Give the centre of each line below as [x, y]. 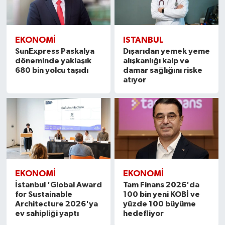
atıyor [135, 80]
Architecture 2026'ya [56, 204]
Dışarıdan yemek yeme [167, 51]
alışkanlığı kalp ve [156, 61]
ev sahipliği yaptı [47, 213]
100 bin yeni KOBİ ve [162, 194]
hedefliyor [144, 213]
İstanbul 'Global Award [58, 185]
